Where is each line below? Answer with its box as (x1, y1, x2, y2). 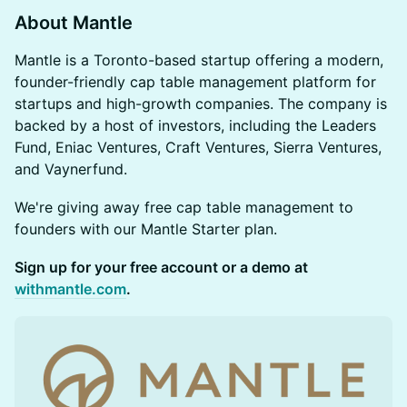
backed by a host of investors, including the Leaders (15, 116, 376, 134)
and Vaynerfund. (15, 160, 127, 178)
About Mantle (15, 12, 133, 34)
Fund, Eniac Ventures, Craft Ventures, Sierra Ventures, (15, 138, 382, 156)
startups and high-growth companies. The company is (15, 94, 387, 113)
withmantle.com (15, 280, 126, 298)
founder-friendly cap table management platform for (15, 73, 376, 91)
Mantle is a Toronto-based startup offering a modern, (15, 51, 383, 69)
